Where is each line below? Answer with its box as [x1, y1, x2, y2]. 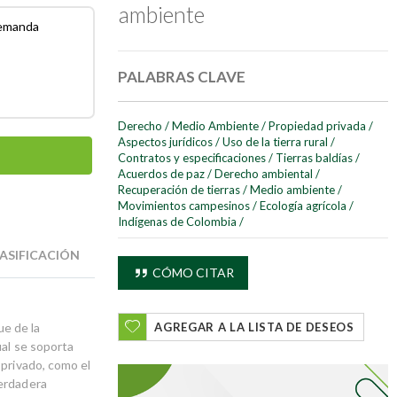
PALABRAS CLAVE [118, 67, 246, 87]
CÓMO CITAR [150, 265, 235, 281]
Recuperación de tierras [118, 183, 241, 198]
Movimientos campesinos [118, 198, 251, 214]
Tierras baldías [276, 151, 354, 166]
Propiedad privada [269, 119, 367, 134]
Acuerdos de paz [118, 167, 206, 182]
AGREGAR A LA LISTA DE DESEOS [154, 320, 354, 335]
